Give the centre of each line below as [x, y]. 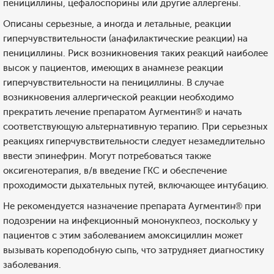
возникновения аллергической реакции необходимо [118, 97]
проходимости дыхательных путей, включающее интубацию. [136, 185]
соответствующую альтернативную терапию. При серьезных [135, 127]
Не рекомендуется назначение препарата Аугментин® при [132, 206]
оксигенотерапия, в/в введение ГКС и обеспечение [115, 171]
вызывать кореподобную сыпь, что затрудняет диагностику [134, 250]
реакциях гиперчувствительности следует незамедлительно [134, 141]
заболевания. [32, 265]
